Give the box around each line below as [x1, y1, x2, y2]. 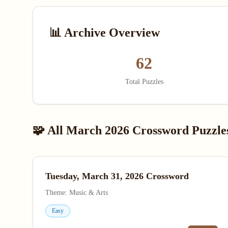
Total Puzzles [125, 78, 163, 85]
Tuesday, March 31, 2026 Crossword [45, 171, 189, 181]
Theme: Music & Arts [45, 189, 108, 196]
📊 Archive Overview [49, 26, 160, 39]
